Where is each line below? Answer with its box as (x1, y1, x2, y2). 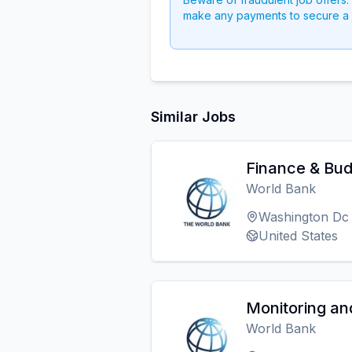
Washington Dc (258, 209, 349, 225)
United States (258, 228, 338, 244)
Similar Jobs (151, 108, 236, 125)
